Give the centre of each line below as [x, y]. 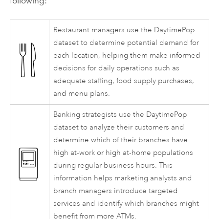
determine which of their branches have [121, 140]
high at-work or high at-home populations [123, 153]
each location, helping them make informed [127, 56]
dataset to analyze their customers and [119, 128]
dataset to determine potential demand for [126, 43]
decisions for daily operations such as [117, 68]
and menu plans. [82, 94]
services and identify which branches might [126, 204]
